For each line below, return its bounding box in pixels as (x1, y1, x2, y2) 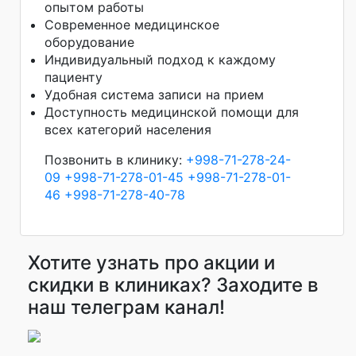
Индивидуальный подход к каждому (44, 52, 276, 68)
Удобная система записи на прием (44, 87, 264, 103)
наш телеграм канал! (28, 296, 225, 319)
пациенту (44, 69, 103, 86)
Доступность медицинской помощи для (44, 104, 299, 121)
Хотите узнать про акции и (28, 251, 275, 275)
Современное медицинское (44, 17, 219, 33)
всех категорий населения (44, 122, 211, 138)
